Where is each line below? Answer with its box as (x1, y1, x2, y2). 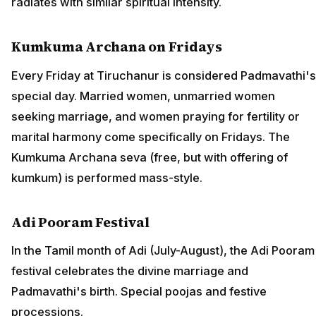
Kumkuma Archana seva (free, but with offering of (11, 150, 288, 164)
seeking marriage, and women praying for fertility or (11, 109, 300, 123)
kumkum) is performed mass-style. (11, 170, 202, 185)
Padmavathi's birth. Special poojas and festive (11, 284, 267, 299)
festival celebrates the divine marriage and (11, 264, 248, 279)
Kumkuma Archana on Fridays (11, 37, 223, 56)
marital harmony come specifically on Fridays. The (11, 129, 290, 144)
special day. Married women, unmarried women (11, 88, 275, 103)
